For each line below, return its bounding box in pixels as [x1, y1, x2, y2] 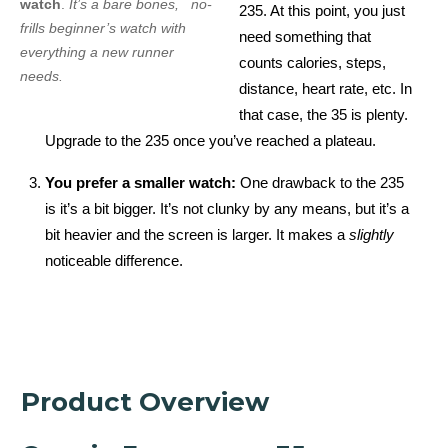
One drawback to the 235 [240, 173, 404, 191]
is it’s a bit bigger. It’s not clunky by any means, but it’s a [45, 199, 409, 217]
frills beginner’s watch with [20, 19, 186, 36]
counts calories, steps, [239, 53, 386, 71]
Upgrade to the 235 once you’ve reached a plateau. [45, 131, 376, 149]
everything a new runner [20, 43, 174, 60]
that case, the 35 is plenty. [239, 105, 408, 123]
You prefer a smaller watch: [45, 173, 240, 191]
